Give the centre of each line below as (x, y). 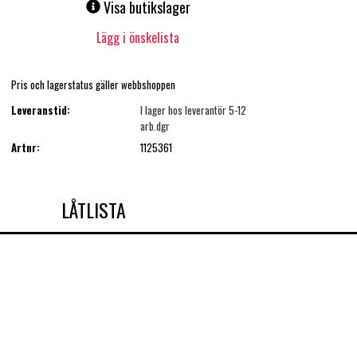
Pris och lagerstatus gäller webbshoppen (93, 84)
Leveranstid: (40, 110)
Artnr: (25, 147)
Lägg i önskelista (138, 38)
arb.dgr (155, 126)
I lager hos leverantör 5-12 (193, 110)
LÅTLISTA (93, 209)
